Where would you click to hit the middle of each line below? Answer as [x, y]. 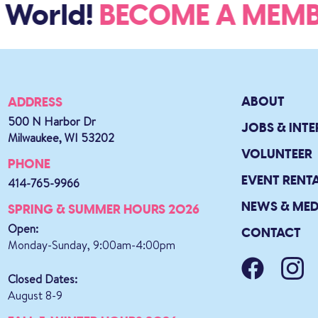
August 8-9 [35, 295]
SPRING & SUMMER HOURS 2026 [103, 209]
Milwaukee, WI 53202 [61, 137]
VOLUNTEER [277, 154]
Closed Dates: [42, 279]
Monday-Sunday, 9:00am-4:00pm [91, 245]
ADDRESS [35, 102]
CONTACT [272, 232]
